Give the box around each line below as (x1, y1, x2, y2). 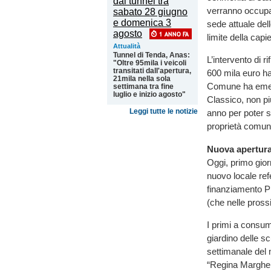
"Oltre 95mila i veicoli (113, 59, 186, 67)
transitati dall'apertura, (113, 67, 191, 75)
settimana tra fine (113, 82, 174, 91)
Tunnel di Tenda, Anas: (113, 51, 190, 59)
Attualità (113, 42, 140, 50)
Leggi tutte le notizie (129, 107, 198, 116)
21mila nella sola (113, 74, 171, 83)
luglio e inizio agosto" (113, 90, 186, 99)
